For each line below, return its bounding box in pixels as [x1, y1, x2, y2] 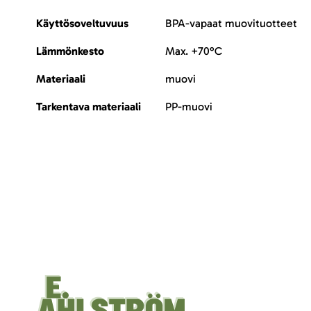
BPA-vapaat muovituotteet [165, 17, 297, 30]
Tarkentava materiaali [36, 100, 141, 113]
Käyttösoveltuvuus [36, 17, 128, 30]
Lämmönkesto [36, 44, 104, 58]
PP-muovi [165, 100, 212, 113]
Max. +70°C [165, 44, 222, 58]
